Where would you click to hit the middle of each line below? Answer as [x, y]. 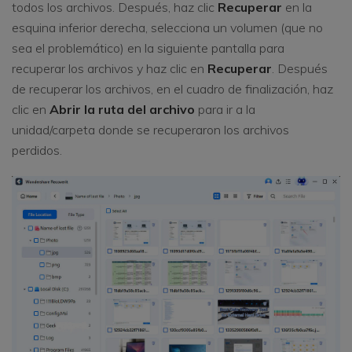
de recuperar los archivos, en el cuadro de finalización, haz [172, 88]
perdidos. [37, 150]
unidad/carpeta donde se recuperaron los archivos [150, 129]
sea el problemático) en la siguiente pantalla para [148, 48]
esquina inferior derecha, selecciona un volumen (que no [167, 27]
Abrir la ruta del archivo [122, 109]
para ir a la [225, 109]
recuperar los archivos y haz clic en [110, 68]
